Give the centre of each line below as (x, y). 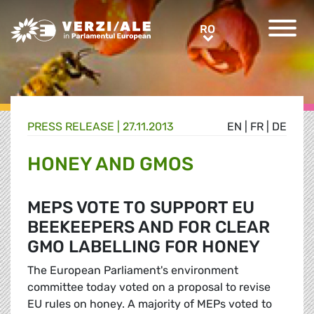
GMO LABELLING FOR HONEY (144, 247)
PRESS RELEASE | (75, 127)
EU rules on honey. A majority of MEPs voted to (150, 304)
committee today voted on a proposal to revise (149, 287)
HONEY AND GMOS (110, 164)
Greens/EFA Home (58, 25)
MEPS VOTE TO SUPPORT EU (141, 208)
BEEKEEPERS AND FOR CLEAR (149, 227)
